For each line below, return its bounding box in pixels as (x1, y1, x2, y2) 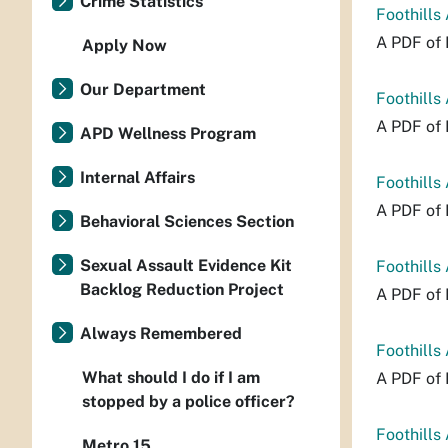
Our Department (80, 80, 206, 99)
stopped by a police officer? (82, 392, 295, 411)
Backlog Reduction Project (80, 280, 284, 299)
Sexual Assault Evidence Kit (80, 256, 292, 275)
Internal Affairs (80, 168, 195, 187)
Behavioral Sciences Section (80, 212, 294, 231)
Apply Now (82, 36, 167, 55)
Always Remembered (80, 324, 242, 343)
